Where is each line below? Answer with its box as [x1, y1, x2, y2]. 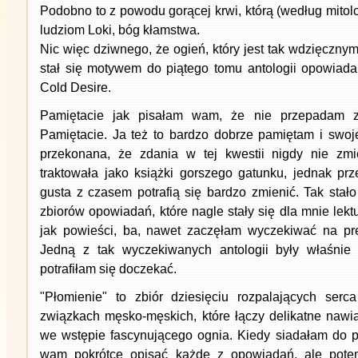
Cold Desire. [40, 81, 111, 94]
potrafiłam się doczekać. [40, 262, 177, 276]
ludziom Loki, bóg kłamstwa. [40, 23, 200, 37]
